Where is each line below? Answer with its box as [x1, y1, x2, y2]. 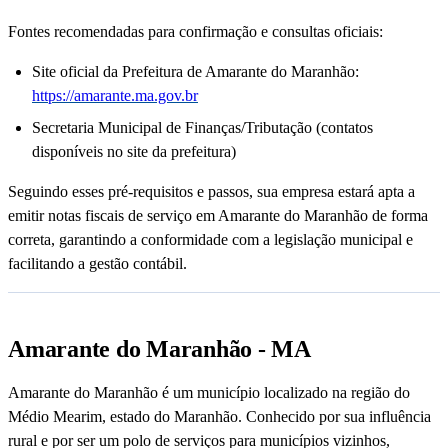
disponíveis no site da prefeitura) [32, 143, 236, 161]
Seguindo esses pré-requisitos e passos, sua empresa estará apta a [8, 183, 415, 201]
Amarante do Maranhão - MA [8, 336, 311, 363]
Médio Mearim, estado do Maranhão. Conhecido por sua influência [8, 408, 431, 426]
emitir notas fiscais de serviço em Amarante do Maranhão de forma [8, 207, 428, 225]
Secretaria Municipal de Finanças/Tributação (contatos [32, 119, 373, 137]
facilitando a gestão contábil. [8, 255, 187, 273]
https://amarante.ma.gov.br [32, 87, 198, 105]
